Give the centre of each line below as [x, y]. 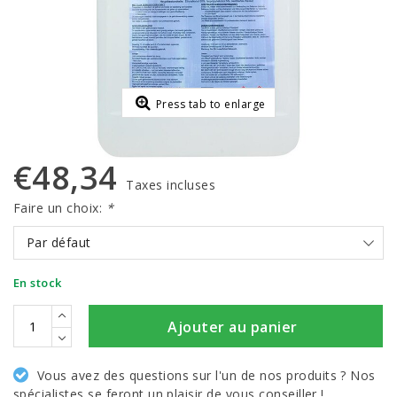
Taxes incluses [171, 185]
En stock [38, 283]
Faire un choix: [60, 208]
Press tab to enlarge [210, 104]
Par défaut [59, 242]
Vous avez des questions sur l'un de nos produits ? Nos [206, 375]
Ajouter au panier [233, 327]
